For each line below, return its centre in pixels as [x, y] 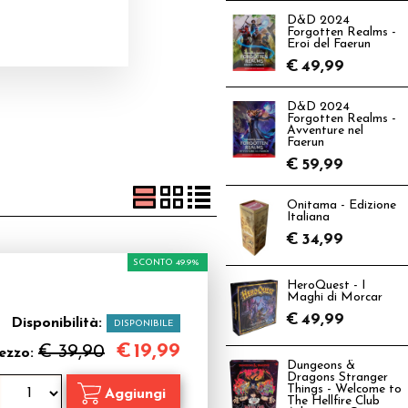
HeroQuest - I [326, 286]
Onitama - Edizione [342, 205]
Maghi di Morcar [335, 297]
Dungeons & [321, 366]
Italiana [308, 217]
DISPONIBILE [143, 324]
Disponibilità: [59, 323]
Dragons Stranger [337, 377]
